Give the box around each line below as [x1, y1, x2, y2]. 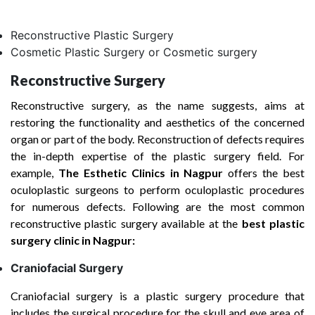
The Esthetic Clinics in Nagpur [58, 166, 229, 179]
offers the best [228, 166, 304, 179]
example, [11, 166, 58, 179]
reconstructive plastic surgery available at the [11, 217, 242, 230]
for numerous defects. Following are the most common [11, 200, 304, 213]
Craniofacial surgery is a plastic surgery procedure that [11, 289, 304, 302]
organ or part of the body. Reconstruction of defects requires [11, 132, 304, 146]
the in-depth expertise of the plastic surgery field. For [11, 149, 304, 162]
